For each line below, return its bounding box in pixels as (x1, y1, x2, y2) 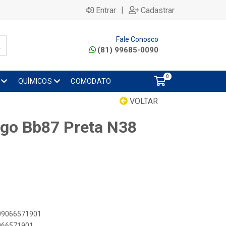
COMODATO (71, 77, 111, 85)
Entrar (96, 5, 116, 15)
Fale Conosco (116, 35, 158, 43)
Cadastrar (141, 5, 175, 15)
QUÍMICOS (18, 77, 52, 85)
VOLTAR (128, 96, 158, 106)
